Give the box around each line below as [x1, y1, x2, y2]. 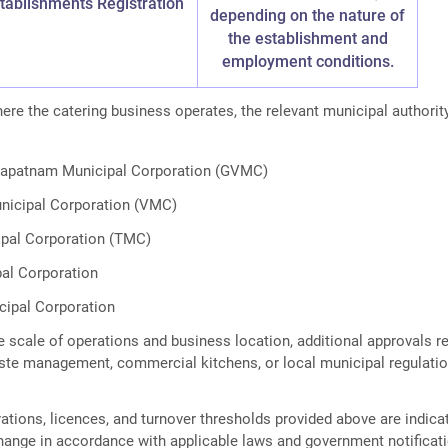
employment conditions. [221, 52, 394, 72]
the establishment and [227, 29, 388, 49]
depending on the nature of [210, 6, 406, 26]
